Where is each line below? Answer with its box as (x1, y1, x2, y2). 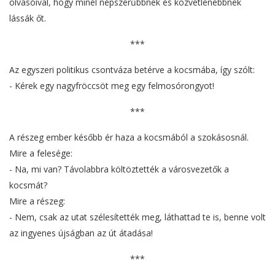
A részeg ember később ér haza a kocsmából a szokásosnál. (9, 131, 249, 144)
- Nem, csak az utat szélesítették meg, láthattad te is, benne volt (9, 211, 266, 223)
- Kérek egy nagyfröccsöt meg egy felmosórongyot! (9, 80, 214, 92)
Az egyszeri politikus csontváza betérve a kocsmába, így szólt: (9, 64, 255, 76)
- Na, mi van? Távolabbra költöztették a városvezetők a (9, 163, 229, 176)
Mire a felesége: (9, 147, 72, 160)
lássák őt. (9, 12, 46, 25)
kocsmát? (9, 179, 47, 192)
